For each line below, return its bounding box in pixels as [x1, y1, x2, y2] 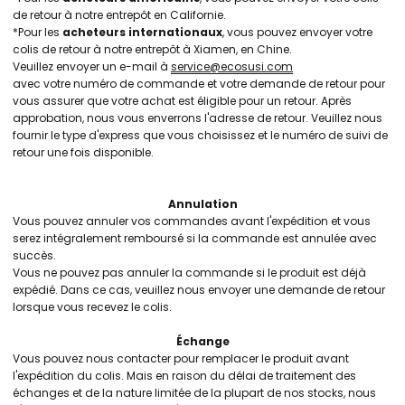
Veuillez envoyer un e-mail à [13, 59, 171, 74]
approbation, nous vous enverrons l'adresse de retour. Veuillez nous [13, 110, 382, 126]
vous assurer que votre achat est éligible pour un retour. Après [13, 93, 352, 108]
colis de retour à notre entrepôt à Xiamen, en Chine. [13, 42, 292, 57]
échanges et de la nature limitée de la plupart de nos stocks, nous [13, 385, 376, 400]
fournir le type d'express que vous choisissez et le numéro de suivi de [13, 127, 388, 143]
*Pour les [13, 24, 62, 40]
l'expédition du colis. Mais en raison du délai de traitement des [13, 368, 356, 383]
